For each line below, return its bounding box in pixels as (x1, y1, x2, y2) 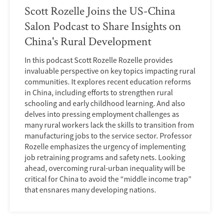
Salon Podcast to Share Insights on (25, 18, 181, 34)
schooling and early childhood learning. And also (25, 98, 185, 109)
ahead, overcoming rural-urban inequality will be (25, 163, 185, 173)
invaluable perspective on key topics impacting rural (25, 66, 195, 76)
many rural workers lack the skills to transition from (25, 120, 194, 130)
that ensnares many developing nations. (25, 185, 156, 195)
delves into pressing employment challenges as (25, 109, 179, 119)
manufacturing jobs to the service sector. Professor (25, 131, 192, 141)
